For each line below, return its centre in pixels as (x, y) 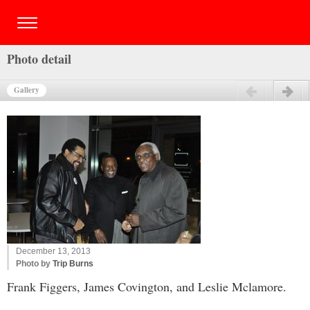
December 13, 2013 (53, 251)
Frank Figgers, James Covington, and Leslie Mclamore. (147, 286)
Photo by (34, 264)
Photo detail (39, 59)
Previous (185, 91)
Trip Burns (73, 264)
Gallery (27, 90)
